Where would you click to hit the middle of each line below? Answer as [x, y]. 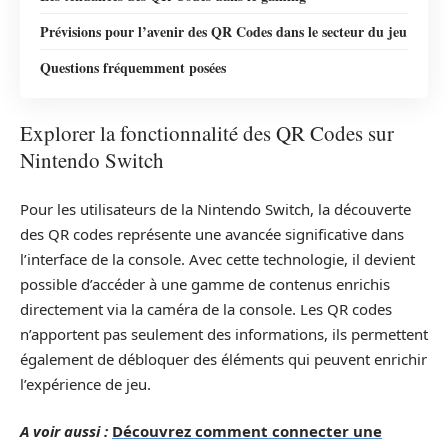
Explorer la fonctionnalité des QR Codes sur [207, 133]
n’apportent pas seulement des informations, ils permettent [224, 333]
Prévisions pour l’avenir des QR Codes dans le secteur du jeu [223, 31]
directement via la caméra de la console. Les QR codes [206, 308]
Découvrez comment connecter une [247, 431]
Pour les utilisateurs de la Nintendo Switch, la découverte [215, 208]
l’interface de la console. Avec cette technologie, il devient [217, 258]
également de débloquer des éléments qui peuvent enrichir [223, 358]
